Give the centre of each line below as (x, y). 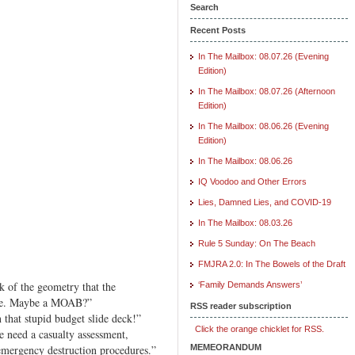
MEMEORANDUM (226, 347)
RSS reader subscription (241, 305)
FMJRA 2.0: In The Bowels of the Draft (272, 263)
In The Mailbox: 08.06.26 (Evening (263, 126)
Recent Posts (218, 30)
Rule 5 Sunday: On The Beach (257, 243)
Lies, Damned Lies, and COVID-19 (265, 202)
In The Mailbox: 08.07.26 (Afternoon (267, 91)
